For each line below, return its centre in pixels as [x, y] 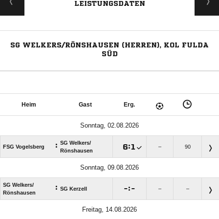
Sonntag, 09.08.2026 [109, 168]
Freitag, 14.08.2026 [109, 210]
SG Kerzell [74, 189]
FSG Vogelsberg [24, 147]
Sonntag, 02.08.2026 [109, 126]
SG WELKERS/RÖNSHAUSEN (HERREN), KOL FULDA [109, 45]
